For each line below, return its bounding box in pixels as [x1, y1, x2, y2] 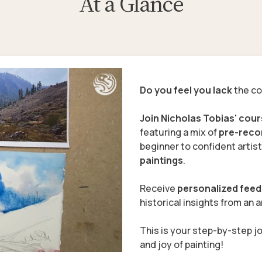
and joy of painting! [140, 237, 223, 251]
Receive [140, 181, 177, 195]
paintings [140, 153, 183, 167]
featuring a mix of [140, 125, 219, 139]
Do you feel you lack [140, 83, 232, 96]
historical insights [140, 195, 219, 209]
